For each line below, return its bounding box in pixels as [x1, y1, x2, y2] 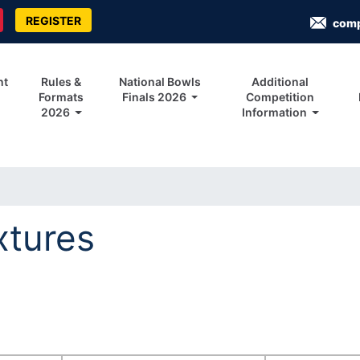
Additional [252, 75, 309, 89]
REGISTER [26, 14, 81, 27]
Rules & [41, 75, 82, 89]
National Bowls [119, 75, 202, 89]
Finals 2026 [121, 90, 189, 104]
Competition [246, 90, 315, 104]
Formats [39, 90, 84, 104]
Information [241, 105, 309, 120]
